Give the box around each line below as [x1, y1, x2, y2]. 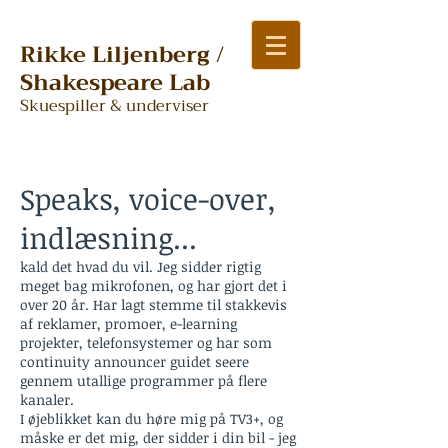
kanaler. [20, 390, 74, 409]
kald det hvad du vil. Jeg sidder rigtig [20, 257, 261, 276]
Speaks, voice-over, [20, 179, 276, 218]
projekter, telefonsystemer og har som [20, 333, 272, 352]
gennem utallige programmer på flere [20, 371, 267, 390]
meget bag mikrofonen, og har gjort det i [20, 276, 287, 295]
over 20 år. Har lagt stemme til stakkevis [20, 295, 287, 314]
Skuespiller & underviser [20, 92, 209, 120]
